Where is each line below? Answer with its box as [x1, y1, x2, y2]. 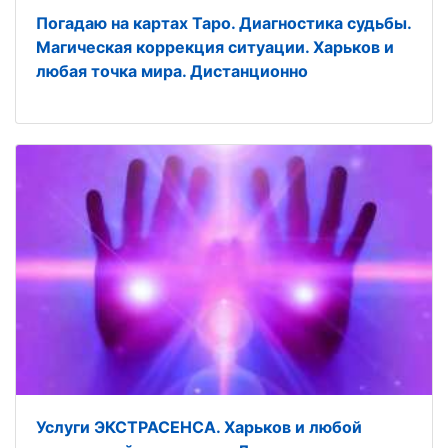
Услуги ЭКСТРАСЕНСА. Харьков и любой [36, 417, 362, 437]
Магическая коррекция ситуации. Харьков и [36, 37, 394, 57]
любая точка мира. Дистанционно [36, 61, 308, 81]
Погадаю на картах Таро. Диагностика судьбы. [36, 13, 411, 33]
